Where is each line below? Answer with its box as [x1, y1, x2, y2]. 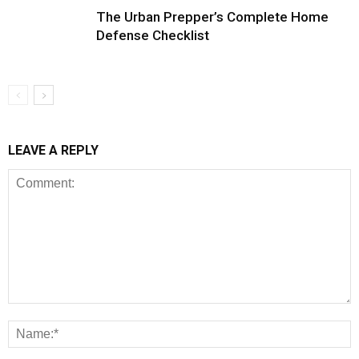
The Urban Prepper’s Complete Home [96, 9, 329, 25]
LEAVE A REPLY [8, 143, 99, 158]
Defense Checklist [96, 27, 209, 43]
